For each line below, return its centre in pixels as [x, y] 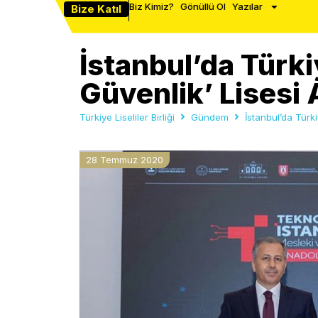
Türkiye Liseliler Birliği [127, 117]
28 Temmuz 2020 [125, 160]
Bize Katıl [97, 9]
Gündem [210, 117]
